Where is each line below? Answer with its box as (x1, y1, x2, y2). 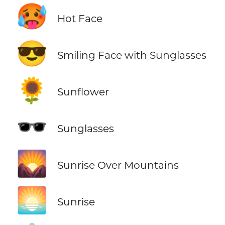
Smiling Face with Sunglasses (57, 49, 206, 62)
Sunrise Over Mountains (57, 159, 179, 172)
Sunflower (57, 85, 109, 98)
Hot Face (57, 12, 102, 25)
